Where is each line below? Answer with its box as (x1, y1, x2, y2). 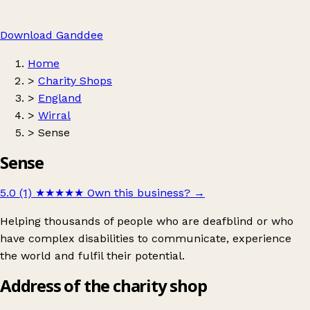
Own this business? (87, 185, 190, 199)
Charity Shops (38, 74, 112, 87)
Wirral (38, 109, 71, 122)
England (38, 91, 82, 104)
